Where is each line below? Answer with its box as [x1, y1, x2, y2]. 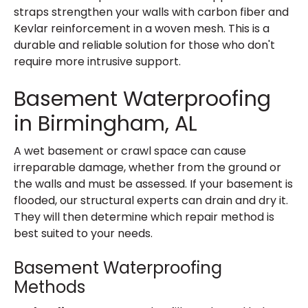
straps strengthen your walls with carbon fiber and [14, 4, 289, 20]
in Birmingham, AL [14, 109, 197, 138]
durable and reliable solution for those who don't [14, 37, 275, 53]
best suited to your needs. [14, 225, 153, 241]
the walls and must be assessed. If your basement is [14, 176, 293, 192]
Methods [14, 276, 85, 298]
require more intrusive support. [14, 54, 181, 69]
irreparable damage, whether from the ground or [14, 159, 281, 175]
